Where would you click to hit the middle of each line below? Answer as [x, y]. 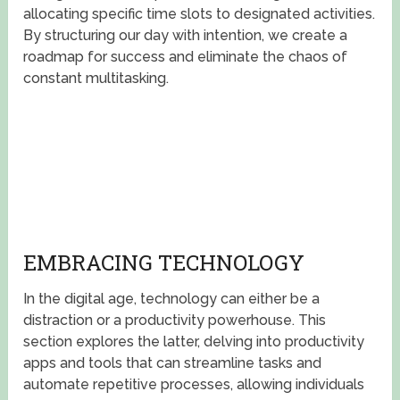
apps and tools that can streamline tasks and [173, 363]
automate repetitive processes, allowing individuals [194, 385]
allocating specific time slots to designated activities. [200, 14]
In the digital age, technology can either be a [172, 299]
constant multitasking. [96, 79]
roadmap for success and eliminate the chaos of [186, 57]
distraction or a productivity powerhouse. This [175, 321]
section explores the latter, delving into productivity [194, 342]
